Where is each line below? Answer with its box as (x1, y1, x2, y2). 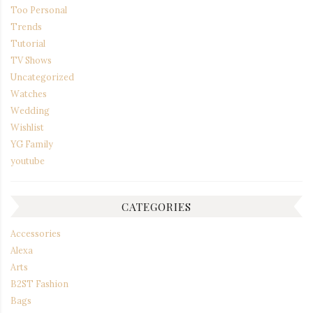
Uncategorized (10, 71, 74, 83)
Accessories (10, 228, 61, 240)
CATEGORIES (122, 198, 191, 214)
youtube (10, 155, 45, 167)
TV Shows (10, 54, 52, 66)
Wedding (10, 105, 50, 117)
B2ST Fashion (10, 278, 68, 290)
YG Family (10, 138, 53, 150)
